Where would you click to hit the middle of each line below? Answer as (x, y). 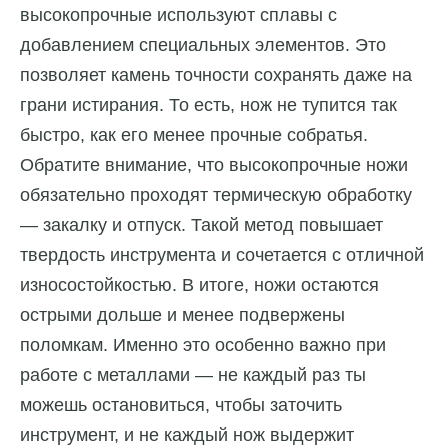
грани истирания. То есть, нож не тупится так (208, 104)
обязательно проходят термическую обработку (216, 194)
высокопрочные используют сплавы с (178, 14)
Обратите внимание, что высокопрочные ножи (214, 164)
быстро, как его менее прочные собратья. (194, 134)
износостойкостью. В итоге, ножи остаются (199, 284)
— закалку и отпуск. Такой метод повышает (201, 224)
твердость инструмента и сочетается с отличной (222, 254)
